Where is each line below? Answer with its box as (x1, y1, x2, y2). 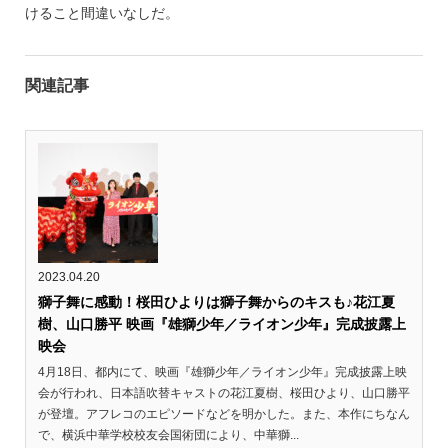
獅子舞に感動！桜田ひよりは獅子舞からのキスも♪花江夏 (37, 293, 395, 310)
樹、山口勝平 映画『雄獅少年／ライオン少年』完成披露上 (37, 315, 406, 332)
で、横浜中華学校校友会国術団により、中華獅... (37, 427, 299, 442)
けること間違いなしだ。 (24, 4, 179, 21)
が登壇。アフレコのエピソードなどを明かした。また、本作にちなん (37, 406, 410, 421)
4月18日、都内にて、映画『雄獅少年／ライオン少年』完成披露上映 (37, 364, 407, 379)
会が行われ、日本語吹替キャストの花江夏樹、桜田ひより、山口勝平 (37, 385, 410, 400)
